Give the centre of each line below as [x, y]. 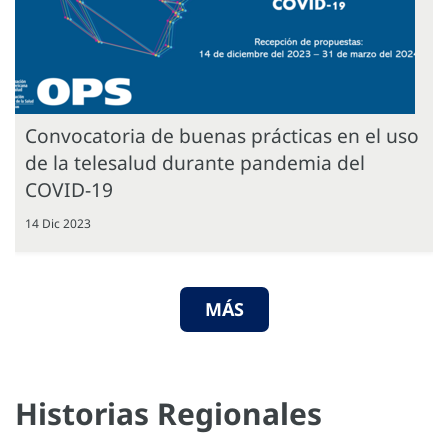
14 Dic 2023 [58, 223]
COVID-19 [69, 189]
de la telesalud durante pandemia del [195, 162]
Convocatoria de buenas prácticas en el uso [222, 135]
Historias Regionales [168, 413]
